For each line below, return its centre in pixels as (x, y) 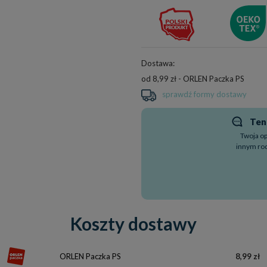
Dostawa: (158, 63)
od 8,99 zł (159, 79)
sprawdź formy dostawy (204, 94)
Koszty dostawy (133, 223)
